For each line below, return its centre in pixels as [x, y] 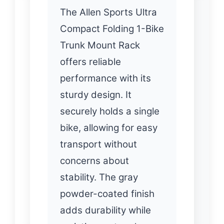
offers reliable [90, 62]
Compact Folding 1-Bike [112, 29]
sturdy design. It [96, 95]
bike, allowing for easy [109, 128]
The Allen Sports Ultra [108, 12]
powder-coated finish [107, 194]
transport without [98, 144]
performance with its [105, 78]
